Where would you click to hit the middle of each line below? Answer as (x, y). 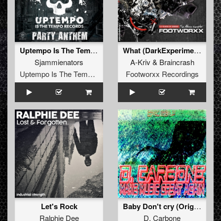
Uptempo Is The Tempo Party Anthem (94, 50)
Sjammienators (59, 62)
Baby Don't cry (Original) (198, 206)
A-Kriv (140, 62)
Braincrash (177, 62)
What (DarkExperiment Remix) (198, 50)
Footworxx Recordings (162, 74)
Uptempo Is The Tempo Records (92, 74)
